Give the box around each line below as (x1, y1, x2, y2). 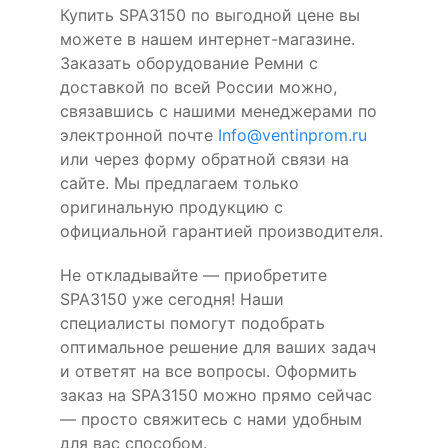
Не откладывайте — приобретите (60, 264, 327, 285)
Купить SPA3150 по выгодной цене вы (60, 4, 360, 25)
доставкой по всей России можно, (60, 76, 337, 97)
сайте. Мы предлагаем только (60, 172, 299, 193)
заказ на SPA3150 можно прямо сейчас (60, 384, 372, 405)
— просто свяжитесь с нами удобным (60, 408, 362, 429)
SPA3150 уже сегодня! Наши (60, 288, 284, 309)
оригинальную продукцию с (60, 196, 283, 217)
